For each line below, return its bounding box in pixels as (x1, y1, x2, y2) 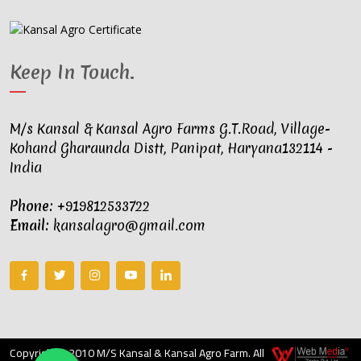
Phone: (10, 196, 53, 215)
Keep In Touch (10, 59, 130, 85)
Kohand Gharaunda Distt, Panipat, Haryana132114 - (10, 138, 333, 157)
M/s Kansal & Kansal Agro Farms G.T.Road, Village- (10, 118, 330, 138)
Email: (10, 215, 49, 234)
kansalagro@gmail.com (49, 215, 205, 234)
